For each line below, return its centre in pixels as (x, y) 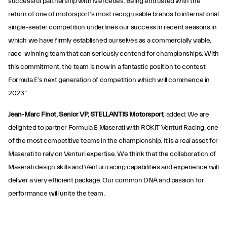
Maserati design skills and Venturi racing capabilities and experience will (113, 167)
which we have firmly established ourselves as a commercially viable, (110, 41)
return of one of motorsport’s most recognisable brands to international (113, 14)
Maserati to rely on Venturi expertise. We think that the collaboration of (112, 154)
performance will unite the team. (56, 194)
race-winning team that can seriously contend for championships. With (113, 54)
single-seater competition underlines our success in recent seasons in (112, 27)
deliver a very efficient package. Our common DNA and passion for (106, 180)
